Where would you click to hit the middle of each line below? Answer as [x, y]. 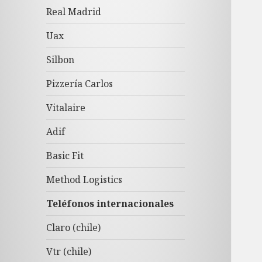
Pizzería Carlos [80, 84]
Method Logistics [85, 180]
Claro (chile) [74, 228]
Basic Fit [65, 156]
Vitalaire [66, 108]
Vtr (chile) [69, 252]
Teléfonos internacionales [110, 204]
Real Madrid [74, 12]
